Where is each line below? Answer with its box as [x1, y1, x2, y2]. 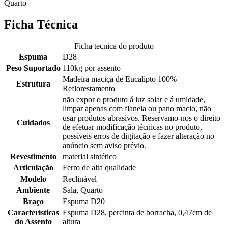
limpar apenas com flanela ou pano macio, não [63, 104, 211, 113]
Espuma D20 [63, 196, 105, 206]
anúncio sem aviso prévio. [63, 140, 146, 150]
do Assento [14, 217, 52, 226]
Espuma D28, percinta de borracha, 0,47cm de [63, 208, 212, 217]
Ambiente [16, 185, 50, 194]
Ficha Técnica [4, 18, 78, 32]
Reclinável [63, 174, 97, 183]
